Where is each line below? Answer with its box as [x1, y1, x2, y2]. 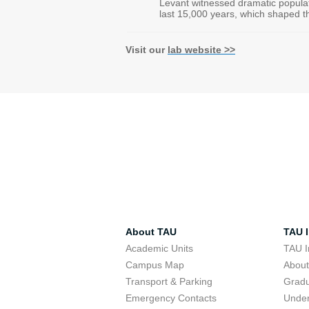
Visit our [126, 44, 168, 55]
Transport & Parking [126, 276, 212, 287]
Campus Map [126, 259, 184, 270]
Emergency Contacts [126, 292, 217, 303]
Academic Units [126, 243, 193, 254]
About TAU [126, 226, 177, 237]
